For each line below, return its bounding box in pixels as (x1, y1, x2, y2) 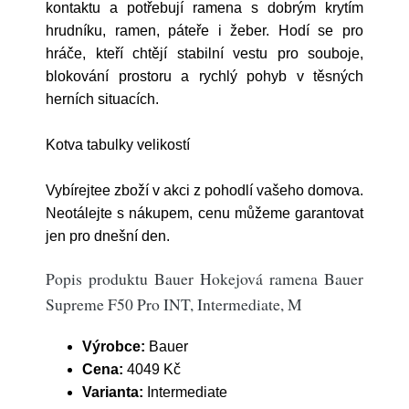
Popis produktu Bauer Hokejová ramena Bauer (46, 267, 363, 289)
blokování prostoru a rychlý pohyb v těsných (46, 68, 363, 84)
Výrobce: (82, 339, 145, 354)
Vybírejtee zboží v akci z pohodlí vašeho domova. (46, 183, 363, 198)
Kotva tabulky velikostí (46, 137, 190, 152)
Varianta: (82, 384, 147, 400)
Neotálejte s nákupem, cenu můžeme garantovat (46, 205, 363, 221)
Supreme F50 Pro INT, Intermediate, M (46, 293, 302, 315)
